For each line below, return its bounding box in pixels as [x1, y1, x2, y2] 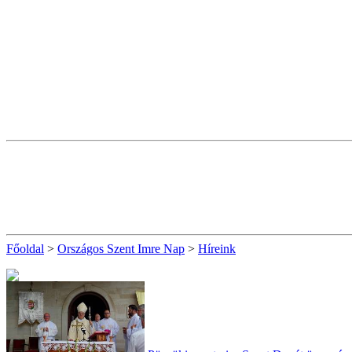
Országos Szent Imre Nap [57, 242, 185, 255]
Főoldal [6, 242, 44, 255]
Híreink [198, 242, 236, 255]
